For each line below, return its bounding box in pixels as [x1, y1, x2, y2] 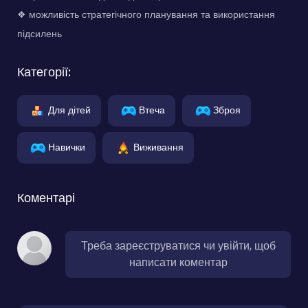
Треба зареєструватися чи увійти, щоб [80, 238, 276, 254]
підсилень [17, 27, 62, 41]
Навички [48, 140, 85, 154]
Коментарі [17, 189, 75, 207]
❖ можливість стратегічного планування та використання [17, 8, 275, 22]
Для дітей [48, 102, 91, 117]
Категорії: [17, 63, 71, 81]
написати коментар [129, 254, 228, 271]
